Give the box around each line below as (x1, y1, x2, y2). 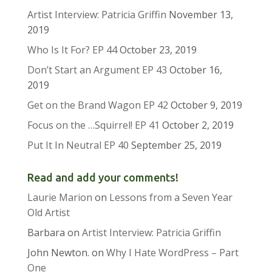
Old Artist (27, 206, 70, 220)
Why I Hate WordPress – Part (106, 246, 239, 260)
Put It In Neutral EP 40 (27, 138, 129, 152)
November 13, (168, 8, 233, 22)
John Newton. (27, 246, 89, 260)
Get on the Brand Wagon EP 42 (27, 98, 168, 112)
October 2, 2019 (161, 118, 234, 132)
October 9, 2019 (170, 98, 242, 112)
